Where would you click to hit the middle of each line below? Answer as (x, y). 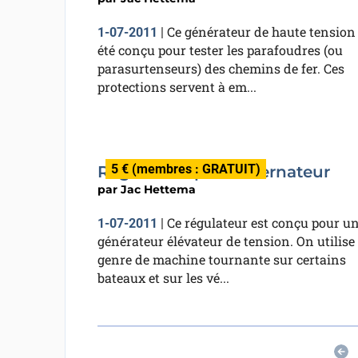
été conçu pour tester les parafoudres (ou (220, 50)
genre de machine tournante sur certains (221, 259)
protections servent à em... (177, 87)
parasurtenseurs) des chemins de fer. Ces (221, 68)
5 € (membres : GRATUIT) (185, 169)
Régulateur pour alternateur (213, 172)
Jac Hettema (158, 189)
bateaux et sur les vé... (163, 278)
